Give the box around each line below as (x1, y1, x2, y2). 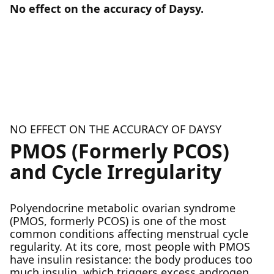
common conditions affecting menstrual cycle (10, 226, 248, 241)
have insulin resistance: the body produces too (10, 252, 253, 267)
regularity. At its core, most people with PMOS (10, 239, 250, 254)
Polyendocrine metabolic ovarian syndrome (10, 201, 235, 215)
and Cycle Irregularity (10, 158, 221, 185)
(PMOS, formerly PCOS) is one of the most (10, 213, 226, 228)
